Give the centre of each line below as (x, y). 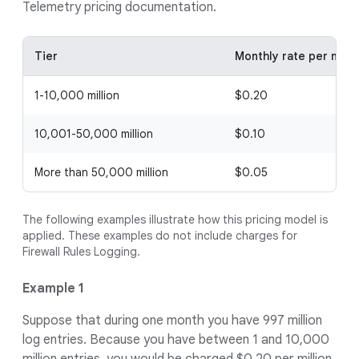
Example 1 (53, 288)
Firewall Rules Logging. (81, 252)
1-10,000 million (77, 95)
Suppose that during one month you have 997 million (172, 321)
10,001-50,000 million (94, 134)
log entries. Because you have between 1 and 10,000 (176, 340)
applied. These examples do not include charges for (160, 236)
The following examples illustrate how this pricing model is (175, 220)
